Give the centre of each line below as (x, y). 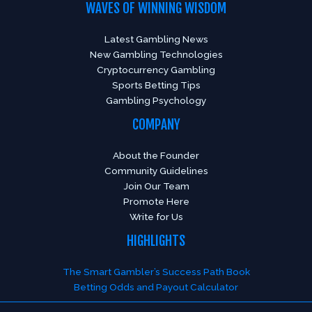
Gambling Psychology (156, 100)
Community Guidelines (156, 171)
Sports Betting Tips (156, 85)
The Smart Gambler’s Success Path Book (156, 272)
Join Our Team (156, 186)
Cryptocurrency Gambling (156, 69)
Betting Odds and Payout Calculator (156, 287)
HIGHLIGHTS (156, 241)
